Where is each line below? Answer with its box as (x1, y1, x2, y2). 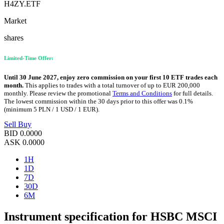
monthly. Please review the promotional (4, 89, 112, 97)
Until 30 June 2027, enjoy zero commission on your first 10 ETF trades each (4, 73, 217, 81)
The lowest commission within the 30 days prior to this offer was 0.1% (4, 97, 193, 105)
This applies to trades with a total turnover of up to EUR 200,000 (23, 81, 200, 89)
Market (4, 16, 26, 25)
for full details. (172, 89, 213, 97)
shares (4, 33, 23, 42)
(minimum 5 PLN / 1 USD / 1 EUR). (4, 105, 99, 113)
